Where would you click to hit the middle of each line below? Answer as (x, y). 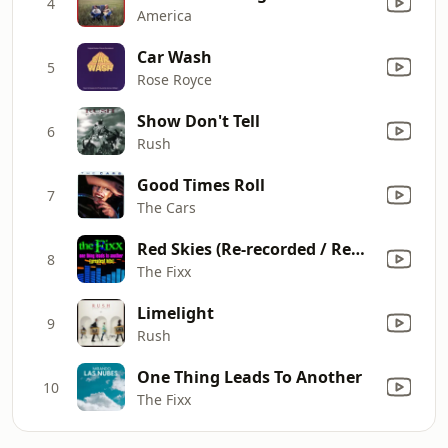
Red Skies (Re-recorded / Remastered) (358, 248)
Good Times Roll (201, 184)
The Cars (166, 207)
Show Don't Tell (198, 120)
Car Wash (174, 56)
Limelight (175, 312)
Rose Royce (174, 79)
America (164, 15)
